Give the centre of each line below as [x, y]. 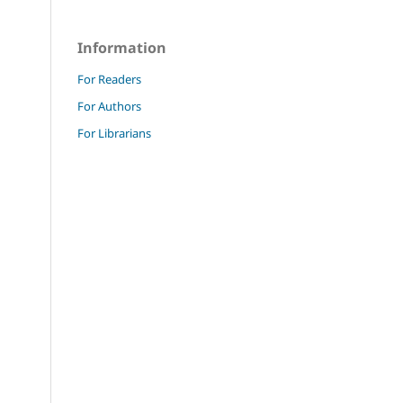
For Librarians [114, 134]
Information [122, 48]
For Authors [109, 107]
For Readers [109, 80]
